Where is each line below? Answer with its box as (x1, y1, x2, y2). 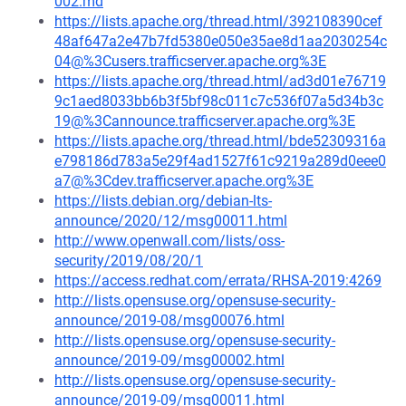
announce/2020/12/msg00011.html (54, 212, 287, 229)
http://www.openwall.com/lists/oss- (54, 232, 285, 249)
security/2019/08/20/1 (54, 252, 203, 269)
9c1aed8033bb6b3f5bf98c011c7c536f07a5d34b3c (54, 92, 383, 110)
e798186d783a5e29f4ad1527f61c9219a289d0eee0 (54, 152, 386, 169)
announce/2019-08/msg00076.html (54, 312, 285, 329)
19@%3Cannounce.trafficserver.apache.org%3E (54, 112, 355, 130)
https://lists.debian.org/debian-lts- (54, 192, 272, 209)
